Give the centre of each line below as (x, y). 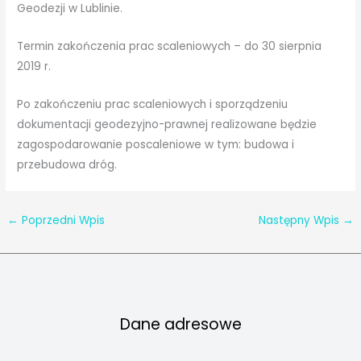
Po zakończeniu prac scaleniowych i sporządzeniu (153, 104)
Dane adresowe (180, 325)
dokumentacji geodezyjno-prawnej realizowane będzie (167, 124)
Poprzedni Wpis (62, 220)
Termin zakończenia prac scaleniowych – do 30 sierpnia (170, 46)
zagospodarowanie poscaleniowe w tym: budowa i (156, 144)
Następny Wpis (300, 220)
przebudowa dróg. (67, 164)
